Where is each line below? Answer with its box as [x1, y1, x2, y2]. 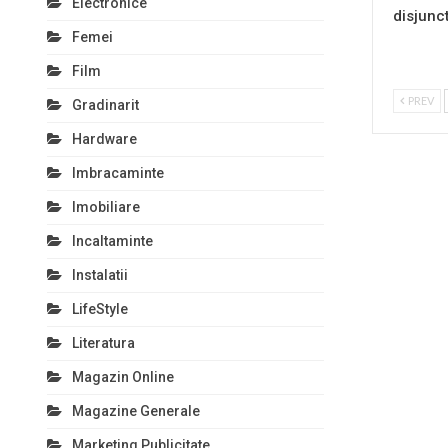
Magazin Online [72, 369, 174, 385]
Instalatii [72, 267, 128, 283]
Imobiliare [72, 199, 140, 215]
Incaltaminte [72, 233, 153, 249]
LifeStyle [72, 301, 128, 317]
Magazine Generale [72, 403, 200, 419]
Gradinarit [72, 97, 139, 113]
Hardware [72, 131, 137, 147]
